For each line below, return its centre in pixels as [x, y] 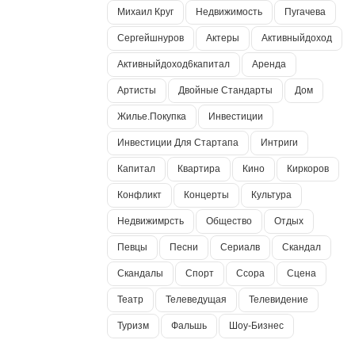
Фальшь [189, 325]
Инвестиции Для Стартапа [177, 142]
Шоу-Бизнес [256, 325]
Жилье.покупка [151, 116]
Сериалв [240, 247]
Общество [229, 221]
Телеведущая [196, 299]
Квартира [198, 168]
